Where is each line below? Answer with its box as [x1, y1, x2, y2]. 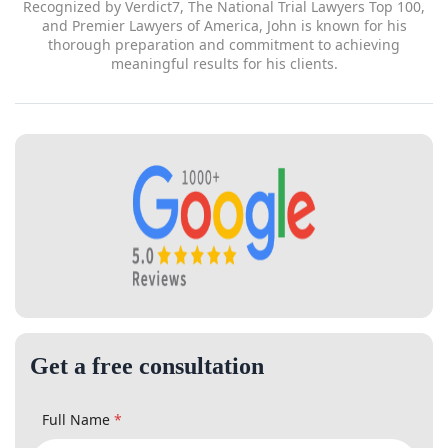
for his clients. [179, 4, 269, 21]
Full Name [42, 363, 110, 380]
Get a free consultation [30, 301, 286, 333]
